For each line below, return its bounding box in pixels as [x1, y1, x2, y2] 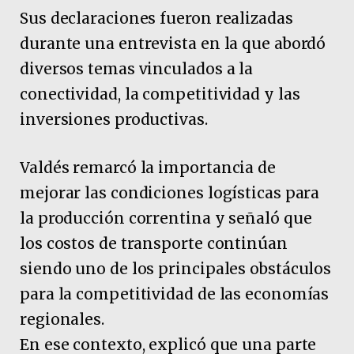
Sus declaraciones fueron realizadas [20, 8, 293, 28]
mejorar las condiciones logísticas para [20, 183, 320, 203]
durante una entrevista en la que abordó [20, 33, 326, 53]
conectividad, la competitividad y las [20, 84, 300, 104]
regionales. [20, 310, 104, 330]
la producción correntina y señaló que [20, 209, 312, 228]
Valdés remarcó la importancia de [20, 158, 276, 178]
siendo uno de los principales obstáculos [20, 259, 332, 279]
